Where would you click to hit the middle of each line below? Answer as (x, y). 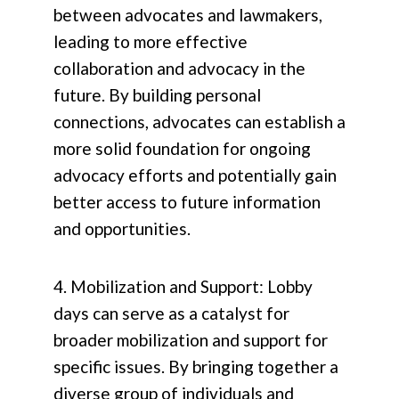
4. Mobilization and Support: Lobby (183, 287)
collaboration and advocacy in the (179, 69)
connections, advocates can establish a (199, 122)
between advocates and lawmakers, (188, 15)
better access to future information (187, 202)
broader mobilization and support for (191, 340)
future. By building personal (157, 95)
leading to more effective (151, 42)
